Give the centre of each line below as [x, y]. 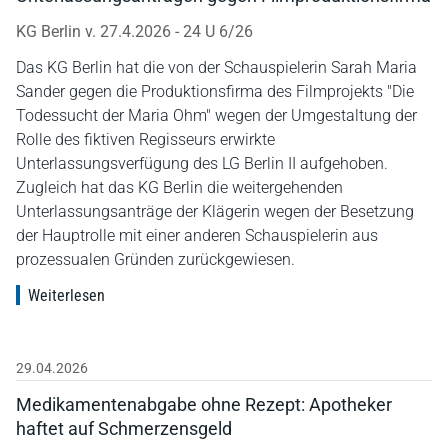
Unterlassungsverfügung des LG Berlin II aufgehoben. [202, 163]
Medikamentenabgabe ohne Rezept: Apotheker [204, 404]
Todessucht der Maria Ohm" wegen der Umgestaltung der [216, 115]
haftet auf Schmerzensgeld [124, 428]
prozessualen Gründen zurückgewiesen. [155, 259]
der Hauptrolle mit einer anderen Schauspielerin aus [197, 235]
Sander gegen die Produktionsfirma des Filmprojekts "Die [215, 91]
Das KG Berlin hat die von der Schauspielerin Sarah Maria [216, 67]
